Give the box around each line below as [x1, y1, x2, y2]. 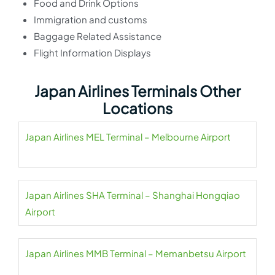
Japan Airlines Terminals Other [34, 82, 241, 100]
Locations [103, 99, 172, 117]
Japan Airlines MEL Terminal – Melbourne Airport [25, 131, 231, 142]
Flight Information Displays [34, 47, 151, 58]
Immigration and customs [34, 14, 147, 25]
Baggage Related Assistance [34, 30, 161, 42]
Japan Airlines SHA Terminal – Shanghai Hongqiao [25, 189, 240, 201]
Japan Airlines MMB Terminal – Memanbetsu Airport [25, 247, 246, 259]
